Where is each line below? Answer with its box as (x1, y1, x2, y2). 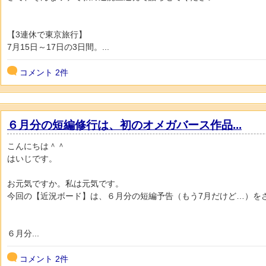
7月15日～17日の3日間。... (7, 42, 109, 52)
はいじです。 (7, 153, 57, 163)
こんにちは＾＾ (7, 141, 65, 151)
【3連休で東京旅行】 (7, 29, 87, 39)
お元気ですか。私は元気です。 (7, 178, 123, 188)
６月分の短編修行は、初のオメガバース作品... (7, 118, 242, 131)
